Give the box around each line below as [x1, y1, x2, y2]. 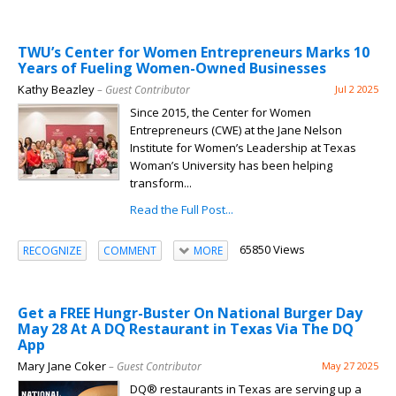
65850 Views [239, 241, 305, 258]
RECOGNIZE [23, 242, 81, 258]
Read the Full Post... [130, 202, 233, 218]
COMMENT [103, 242, 156, 258]
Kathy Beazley [18, 81, 95, 98]
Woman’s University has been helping [130, 157, 332, 174]
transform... [130, 175, 192, 192]
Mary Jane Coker [18, 358, 106, 375]
